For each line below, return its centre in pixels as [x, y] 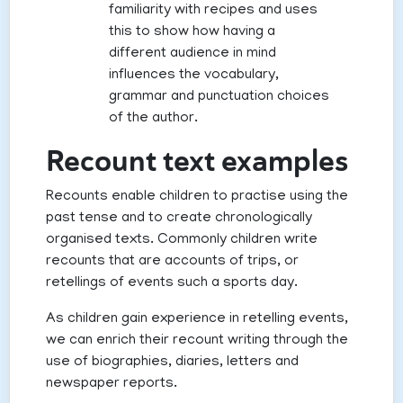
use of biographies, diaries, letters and [172, 363]
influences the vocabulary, [194, 76]
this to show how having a [192, 33]
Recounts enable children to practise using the [197, 197]
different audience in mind [193, 54]
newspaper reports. [112, 385]
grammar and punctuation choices [219, 98]
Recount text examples [197, 161]
